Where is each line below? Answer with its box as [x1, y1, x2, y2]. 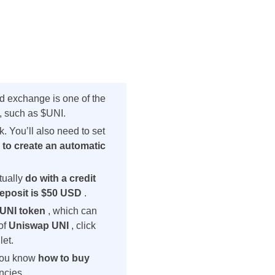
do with [25, 173, 61, 184]
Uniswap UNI [9, 220, 71, 231]
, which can [48, 206, 97, 216]
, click [71, 220, 96, 231]
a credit [61, 173, 96, 184]
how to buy [38, 253, 90, 263]
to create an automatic [2, 141, 106, 151]
